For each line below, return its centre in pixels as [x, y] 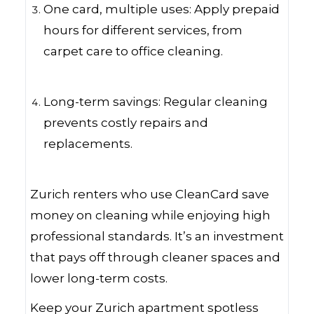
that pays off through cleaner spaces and [155, 257]
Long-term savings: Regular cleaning [156, 102]
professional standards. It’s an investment [157, 236]
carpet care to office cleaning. [134, 51]
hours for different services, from [143, 30]
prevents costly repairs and [126, 123]
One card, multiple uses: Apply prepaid [162, 9]
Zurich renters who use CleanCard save [150, 194]
